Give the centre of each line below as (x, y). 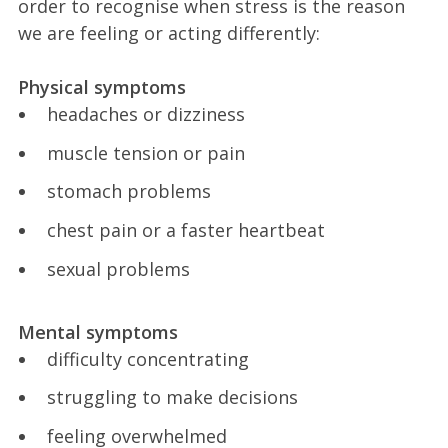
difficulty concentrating (147, 358)
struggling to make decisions (172, 397)
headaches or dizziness (145, 114)
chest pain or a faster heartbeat (185, 230)
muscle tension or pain (145, 152)
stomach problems (128, 191)
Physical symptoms (101, 87)
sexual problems (118, 268)
